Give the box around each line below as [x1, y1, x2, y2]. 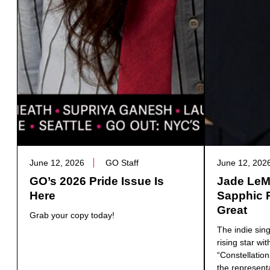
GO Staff [105, 158, 139, 168]
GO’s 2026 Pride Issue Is [30, 175, 164, 188]
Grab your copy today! [30, 210, 115, 221]
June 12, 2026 [30, 158, 84, 168]
